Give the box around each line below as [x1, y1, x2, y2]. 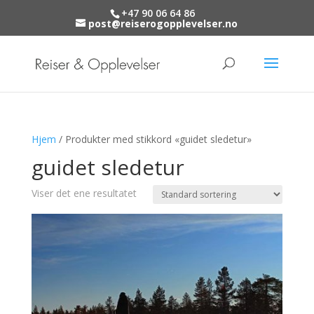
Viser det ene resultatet [31, 186, 137, 200]
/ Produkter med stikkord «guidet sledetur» [55, 132, 252, 146]
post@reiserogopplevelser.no [88, 16, 238, 30]
